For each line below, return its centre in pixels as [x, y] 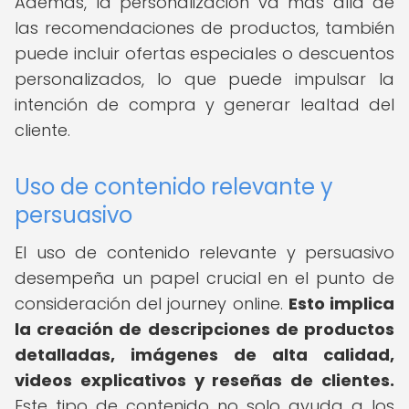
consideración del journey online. [152, 304]
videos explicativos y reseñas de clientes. [204, 380]
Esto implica [341, 304]
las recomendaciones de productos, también [204, 28]
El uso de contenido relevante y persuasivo [204, 252]
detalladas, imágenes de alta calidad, [204, 355]
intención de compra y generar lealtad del [204, 105]
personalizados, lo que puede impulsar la [204, 79]
